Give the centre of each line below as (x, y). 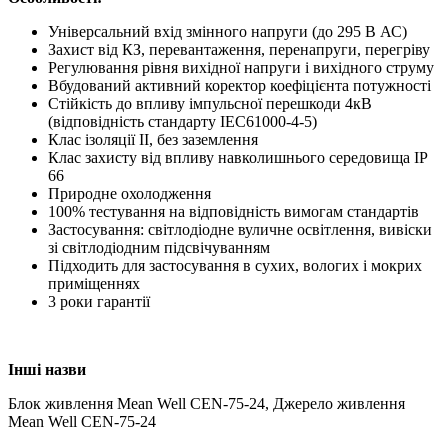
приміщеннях (94, 283)
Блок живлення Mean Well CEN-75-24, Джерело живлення (206, 403)
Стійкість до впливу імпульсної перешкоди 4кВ (210, 103)
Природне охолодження (129, 193)
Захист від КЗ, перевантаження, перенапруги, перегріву (239, 49)
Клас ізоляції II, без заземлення (153, 139)
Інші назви (47, 369)
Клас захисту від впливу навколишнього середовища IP (237, 157)
